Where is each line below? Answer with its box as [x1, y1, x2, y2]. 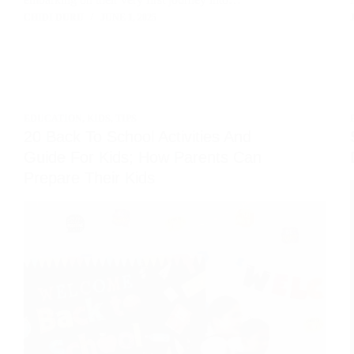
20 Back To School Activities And [24, 128, 251, 146]
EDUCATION [24, 113, 82, 125]
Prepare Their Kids [24, 169, 155, 187]
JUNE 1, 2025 [100, 12, 156, 24]
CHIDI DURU [24, 12, 84, 24]
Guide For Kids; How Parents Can [24, 149, 262, 167]
